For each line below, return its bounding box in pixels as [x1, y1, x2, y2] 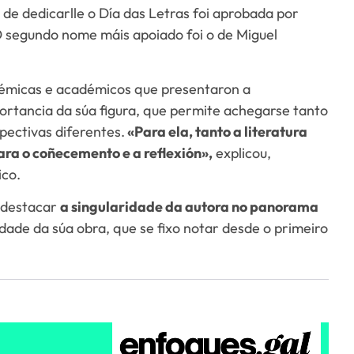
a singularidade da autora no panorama [60, 197, 319, 216]
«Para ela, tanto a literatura [125, 122, 308, 141]
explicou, [213, 143, 272, 162]
